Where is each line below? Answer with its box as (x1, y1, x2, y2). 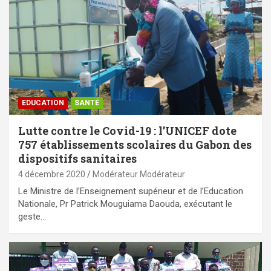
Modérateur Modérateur (93, 169, 185, 180)
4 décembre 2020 (18, 169, 85, 180)
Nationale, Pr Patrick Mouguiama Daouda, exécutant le (18, 198, 232, 210)
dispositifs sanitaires (18, 151, 137, 166)
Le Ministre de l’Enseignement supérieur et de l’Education (18, 186, 243, 197)
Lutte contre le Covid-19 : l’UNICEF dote (18, 123, 237, 139)
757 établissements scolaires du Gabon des (18, 137, 252, 152)
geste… (18, 211, 46, 223)
